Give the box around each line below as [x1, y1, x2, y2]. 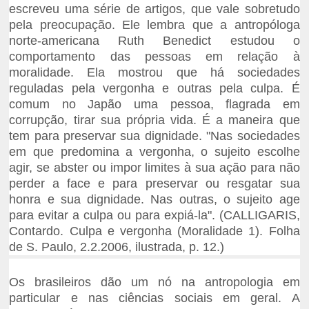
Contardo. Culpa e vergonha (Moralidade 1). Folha [9, 224, 300, 239]
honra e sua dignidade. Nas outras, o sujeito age [9, 192, 300, 207]
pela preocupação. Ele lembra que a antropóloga [9, 18, 300, 32]
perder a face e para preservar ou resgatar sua [9, 177, 300, 191]
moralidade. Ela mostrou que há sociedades [9, 66, 300, 80]
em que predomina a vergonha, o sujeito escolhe [9, 145, 300, 159]
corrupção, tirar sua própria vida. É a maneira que [9, 113, 300, 128]
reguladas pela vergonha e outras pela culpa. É [9, 81, 300, 96]
